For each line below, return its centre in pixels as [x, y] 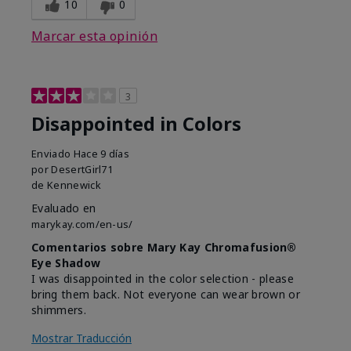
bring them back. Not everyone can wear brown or [166, 295]
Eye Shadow [66, 263]
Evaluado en [64, 208]
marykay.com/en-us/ [82, 224]
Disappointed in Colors [136, 124]
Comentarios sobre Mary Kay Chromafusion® [164, 248]
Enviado [52, 154]
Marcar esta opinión [95, 36]
